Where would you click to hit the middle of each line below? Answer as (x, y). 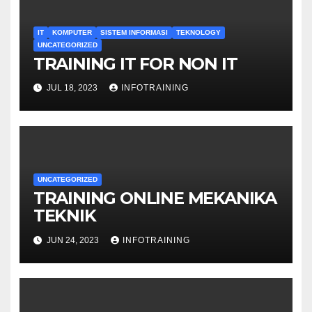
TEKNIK (64, 216)
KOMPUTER (72, 33)
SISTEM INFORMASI (134, 33)
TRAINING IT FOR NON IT (135, 64)
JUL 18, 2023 (72, 88)
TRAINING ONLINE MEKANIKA (155, 198)
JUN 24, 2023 (72, 240)
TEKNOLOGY (198, 33)
